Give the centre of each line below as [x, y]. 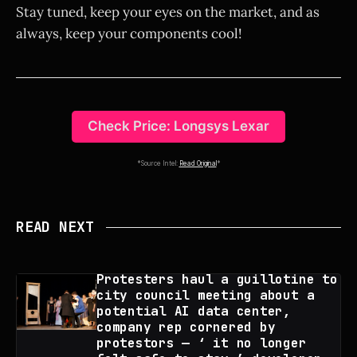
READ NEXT [55, 227]
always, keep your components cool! [129, 33]
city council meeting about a [206, 296]
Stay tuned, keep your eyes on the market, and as [168, 12]
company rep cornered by [186, 328]
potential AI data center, [194, 312]
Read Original [198, 164]
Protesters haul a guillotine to [217, 280]
